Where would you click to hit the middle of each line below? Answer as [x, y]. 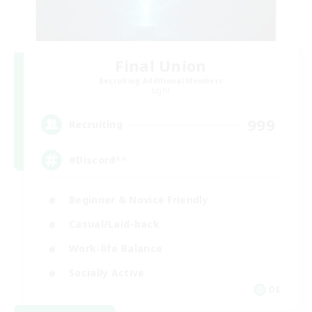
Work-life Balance [116, 248]
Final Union [161, 65]
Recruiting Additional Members [161, 80]
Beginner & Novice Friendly [139, 200]
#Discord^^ [98, 160]
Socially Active [107, 273]
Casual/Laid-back [114, 224]
